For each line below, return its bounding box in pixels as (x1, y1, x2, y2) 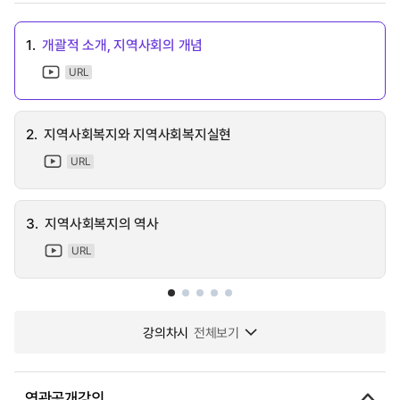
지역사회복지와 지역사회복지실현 (44, 123, 231, 144)
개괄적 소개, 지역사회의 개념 (42, 34, 203, 54)
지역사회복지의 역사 (45, 212, 159, 233)
